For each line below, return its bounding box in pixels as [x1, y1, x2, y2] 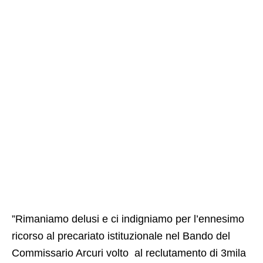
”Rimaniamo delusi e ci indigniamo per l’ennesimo [12, 213, 244, 225]
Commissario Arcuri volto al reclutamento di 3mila [12, 247, 246, 259]
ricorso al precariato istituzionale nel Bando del [12, 230, 230, 242]
